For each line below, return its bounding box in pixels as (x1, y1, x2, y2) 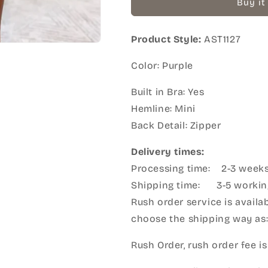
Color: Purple (131, 60, 193, 72)
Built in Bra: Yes (131, 86, 205, 98)
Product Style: (131, 33, 202, 45)
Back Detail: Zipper (131, 120, 221, 132)
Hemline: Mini (131, 103, 196, 115)
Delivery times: (131, 146, 205, 158)
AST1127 (204, 33, 241, 45)
